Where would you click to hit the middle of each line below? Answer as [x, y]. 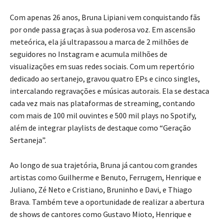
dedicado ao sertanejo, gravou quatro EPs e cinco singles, [105, 79]
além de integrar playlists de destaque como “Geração [100, 128]
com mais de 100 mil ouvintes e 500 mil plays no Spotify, [103, 116]
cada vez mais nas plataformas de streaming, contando [102, 103]
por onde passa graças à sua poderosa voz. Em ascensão [103, 30]
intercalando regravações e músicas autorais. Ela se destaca [110, 91]
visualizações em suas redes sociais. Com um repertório [102, 67]
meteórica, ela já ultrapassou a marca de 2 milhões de [99, 42]
